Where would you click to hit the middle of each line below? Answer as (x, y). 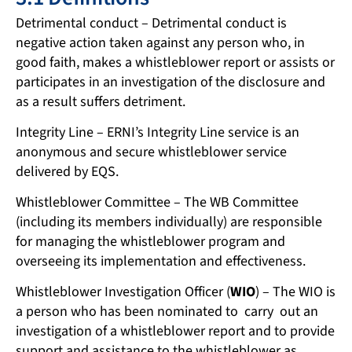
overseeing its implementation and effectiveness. (161, 262)
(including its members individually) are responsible (169, 222)
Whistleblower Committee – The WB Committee (157, 203)
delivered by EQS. (67, 171)
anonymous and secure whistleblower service (151, 152)
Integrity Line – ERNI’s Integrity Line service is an (158, 132)
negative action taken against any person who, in (160, 42)
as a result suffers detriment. (101, 101)
